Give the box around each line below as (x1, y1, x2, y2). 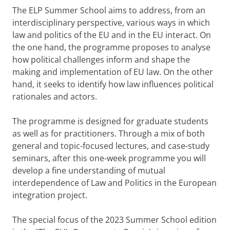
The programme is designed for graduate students (12, 115, 208, 127)
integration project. (12, 189, 87, 201)
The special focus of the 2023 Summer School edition (12, 214, 217, 225)
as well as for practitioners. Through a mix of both (12, 127, 205, 139)
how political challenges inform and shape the (12, 53, 190, 65)
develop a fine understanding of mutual (12, 164, 165, 176)
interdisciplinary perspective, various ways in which (12, 16, 210, 28)
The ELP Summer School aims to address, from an (12, 4, 205, 16)
